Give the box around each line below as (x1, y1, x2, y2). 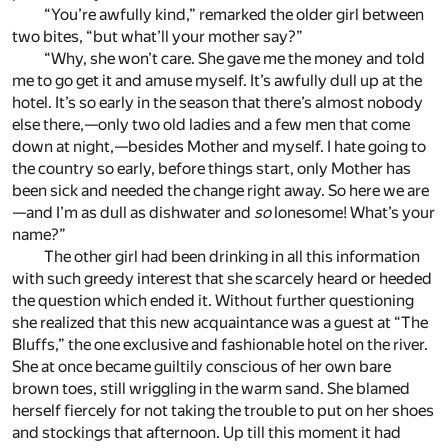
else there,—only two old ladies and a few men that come (12, 115, 410, 135)
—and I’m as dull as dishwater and (12, 203, 254, 223)
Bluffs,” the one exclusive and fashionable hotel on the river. (12, 335, 428, 355)
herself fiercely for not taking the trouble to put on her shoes (12, 401, 434, 421)
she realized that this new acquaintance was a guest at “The (12, 313, 428, 333)
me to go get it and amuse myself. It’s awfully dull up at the (12, 71, 422, 91)
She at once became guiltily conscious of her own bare (12, 357, 391, 377)
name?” (12, 225, 66, 245)
